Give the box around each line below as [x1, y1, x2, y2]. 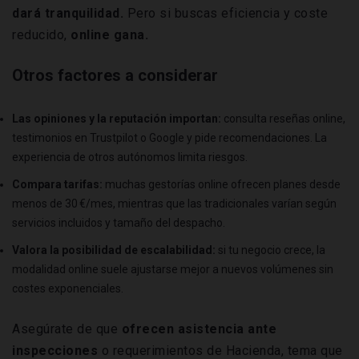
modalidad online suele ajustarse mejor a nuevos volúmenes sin [12, 262, 333, 276]
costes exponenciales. [12, 281, 123, 295]
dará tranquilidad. [12, 5, 127, 21]
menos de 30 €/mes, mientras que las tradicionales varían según [12, 196, 337, 210]
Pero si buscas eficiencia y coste [127, 5, 328, 21]
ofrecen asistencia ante [121, 321, 276, 337]
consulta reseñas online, [224, 111, 345, 125]
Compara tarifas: [12, 177, 105, 191]
